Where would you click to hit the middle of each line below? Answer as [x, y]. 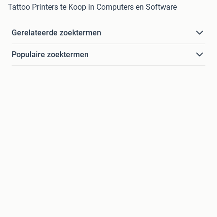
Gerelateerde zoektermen [56, 33]
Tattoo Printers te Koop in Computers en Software [92, 7]
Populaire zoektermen [50, 55]
